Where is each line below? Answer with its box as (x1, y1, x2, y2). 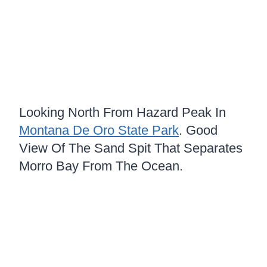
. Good (179, 122, 218, 138)
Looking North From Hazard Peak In (19, 104, 226, 120)
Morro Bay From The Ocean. (19, 158, 183, 173)
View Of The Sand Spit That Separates (19, 140, 243, 156)
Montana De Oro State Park (19, 122, 179, 138)
